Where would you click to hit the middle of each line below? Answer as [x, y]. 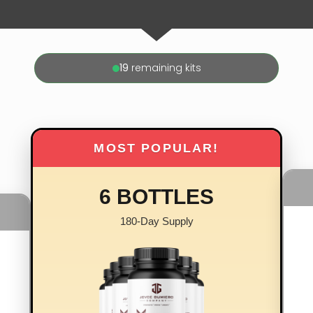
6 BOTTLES [156, 197]
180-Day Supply [156, 221]
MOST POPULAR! [156, 148]
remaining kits [165, 68]
